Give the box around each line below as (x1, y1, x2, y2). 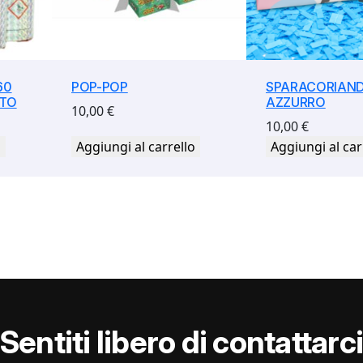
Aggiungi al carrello (76, 137, 195, 156)
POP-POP (71, 78, 128, 95)
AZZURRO (266, 93, 326, 110)
